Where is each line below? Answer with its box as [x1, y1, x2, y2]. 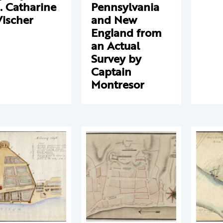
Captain [91, 63, 131, 80]
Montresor [91, 76, 144, 93]
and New [91, 11, 137, 28]
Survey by [91, 50, 141, 67]
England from [91, 24, 161, 41]
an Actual [91, 37, 140, 54]
